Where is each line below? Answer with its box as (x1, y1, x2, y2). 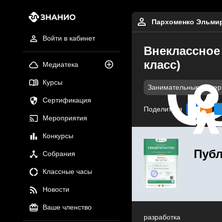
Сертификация (42, 97, 91, 104)
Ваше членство (42, 204, 92, 211)
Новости (42, 186, 69, 193)
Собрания (42, 150, 75, 158)
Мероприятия (42, 114, 87, 122)
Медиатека (42, 61, 78, 68)
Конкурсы (42, 132, 73, 140)
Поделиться (143, 105, 182, 113)
